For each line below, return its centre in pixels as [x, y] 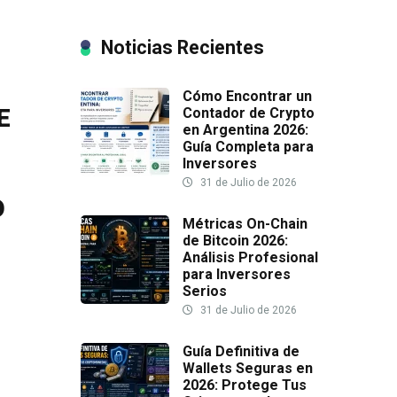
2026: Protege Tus [245, 385]
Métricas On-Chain [245, 224]
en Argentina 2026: [245, 130]
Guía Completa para [248, 147]
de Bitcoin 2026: [235, 241]
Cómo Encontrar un [247, 97]
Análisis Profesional [250, 258]
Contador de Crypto [249, 113]
